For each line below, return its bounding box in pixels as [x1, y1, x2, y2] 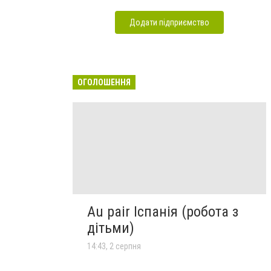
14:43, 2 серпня [87, 241, 141, 252]
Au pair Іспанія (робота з [87, 203, 238, 221]
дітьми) [87, 220, 134, 237]
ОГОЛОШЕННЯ [77, 77, 131, 87]
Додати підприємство [129, 18, 209, 27]
